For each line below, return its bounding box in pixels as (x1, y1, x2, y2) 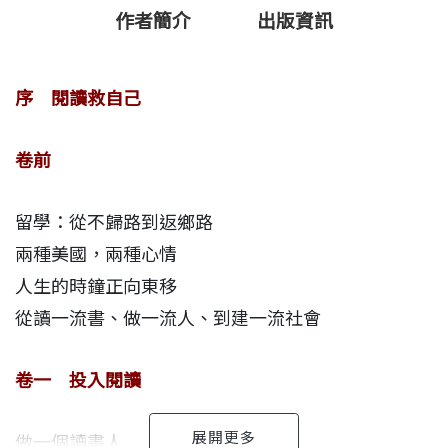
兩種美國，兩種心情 (15, 244, 177, 266)
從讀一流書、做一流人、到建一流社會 (15, 308, 321, 330)
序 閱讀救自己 (15, 88, 141, 110)
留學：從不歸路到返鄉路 (15, 212, 213, 234)
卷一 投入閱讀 (15, 370, 141, 392)
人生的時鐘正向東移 (15, 276, 177, 298)
